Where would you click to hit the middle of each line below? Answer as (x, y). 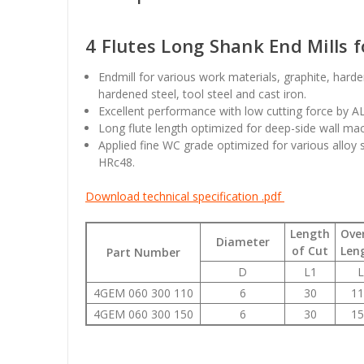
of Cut (310, 250)
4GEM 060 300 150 (143, 314)
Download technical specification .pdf (185, 196)
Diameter (243, 241)
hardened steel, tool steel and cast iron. (203, 93)
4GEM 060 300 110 (143, 292)
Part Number (143, 252)
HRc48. (117, 162)
